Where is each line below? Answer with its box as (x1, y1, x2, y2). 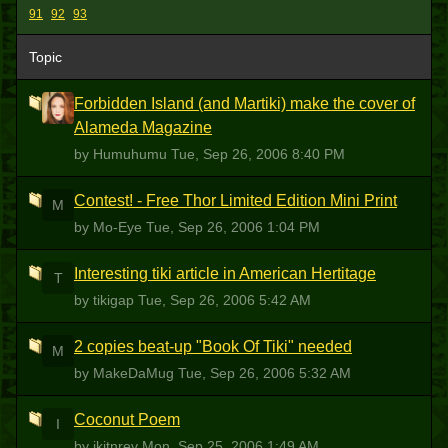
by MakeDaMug (74, 365, 178, 381)
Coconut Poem (74, 411, 180, 428)
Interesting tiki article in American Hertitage (74, 265, 376, 282)
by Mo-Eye (74, 219, 146, 235)
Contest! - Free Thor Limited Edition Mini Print (74, 192, 397, 209)
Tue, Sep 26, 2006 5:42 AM (138, 292, 311, 308)
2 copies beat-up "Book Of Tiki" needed (74, 338, 352, 355)
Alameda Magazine (74, 119, 212, 136)
